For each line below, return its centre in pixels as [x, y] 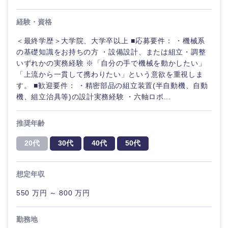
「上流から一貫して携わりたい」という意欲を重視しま [110, 74]
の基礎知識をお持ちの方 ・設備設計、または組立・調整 [111, 52]
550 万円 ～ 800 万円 [53, 193]
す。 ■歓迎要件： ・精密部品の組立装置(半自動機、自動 [112, 85]
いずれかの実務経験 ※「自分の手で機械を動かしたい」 [111, 63]
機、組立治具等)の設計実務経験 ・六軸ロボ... [94, 97]
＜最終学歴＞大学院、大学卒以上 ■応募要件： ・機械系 [111, 41]
